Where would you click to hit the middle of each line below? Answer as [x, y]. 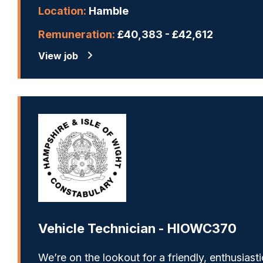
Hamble [107, 11]
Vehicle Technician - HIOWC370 [137, 228]
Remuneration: [77, 34]
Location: [62, 11]
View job [58, 55]
